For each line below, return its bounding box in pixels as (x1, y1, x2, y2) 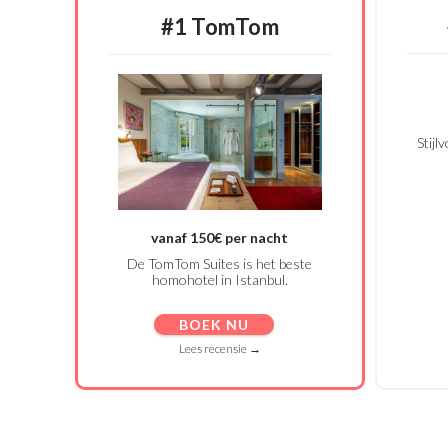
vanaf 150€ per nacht (151, 228, 289, 246)
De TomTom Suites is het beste (127, 254, 313, 272)
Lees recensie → (178, 340, 261, 356)
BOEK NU (178, 315, 249, 333)
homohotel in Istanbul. (151, 270, 288, 288)
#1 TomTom (160, 13, 279, 40)
